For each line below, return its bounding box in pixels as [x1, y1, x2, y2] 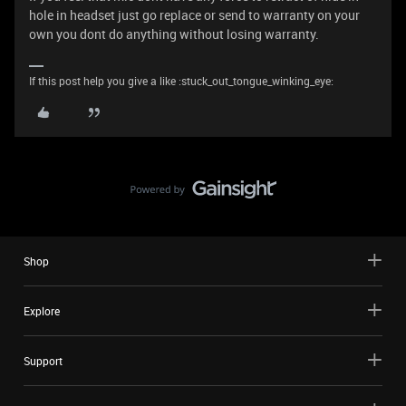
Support [24, 353, 63, 368]
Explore [24, 304, 60, 318]
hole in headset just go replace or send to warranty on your [29, 6, 360, 24]
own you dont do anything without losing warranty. [29, 25, 319, 43]
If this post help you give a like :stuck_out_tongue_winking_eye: [29, 73, 333, 88]
